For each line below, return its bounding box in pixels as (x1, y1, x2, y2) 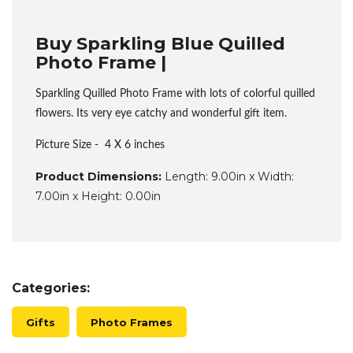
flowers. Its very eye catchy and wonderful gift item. (35, 108, 290, 119)
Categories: (12, 281, 90, 295)
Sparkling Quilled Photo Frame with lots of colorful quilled (35, 88, 315, 99)
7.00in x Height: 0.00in (35, 189, 161, 203)
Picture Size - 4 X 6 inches (35, 139, 165, 150)
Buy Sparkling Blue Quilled (35, 33, 285, 54)
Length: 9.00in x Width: (162, 169, 294, 184)
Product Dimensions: (35, 169, 162, 184)
